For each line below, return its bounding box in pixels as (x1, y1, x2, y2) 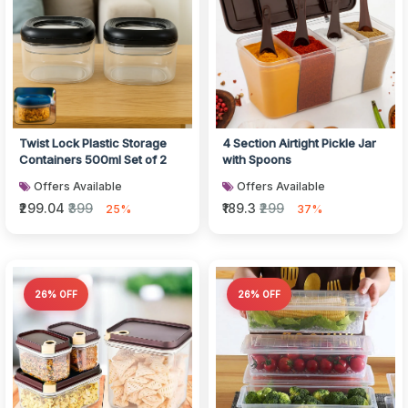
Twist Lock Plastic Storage (19, 136, 167, 150)
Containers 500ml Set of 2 (19, 152, 167, 167)
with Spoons (222, 152, 291, 167)
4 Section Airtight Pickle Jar (222, 136, 376, 150)
